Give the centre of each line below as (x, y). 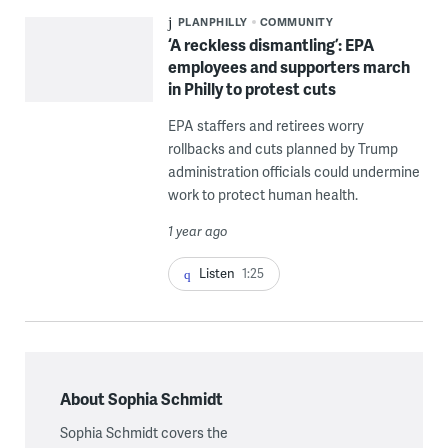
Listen (216, 272)
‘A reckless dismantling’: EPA (270, 44)
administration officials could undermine (293, 171)
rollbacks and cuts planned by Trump (282, 148)
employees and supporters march (288, 66)
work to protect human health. (262, 194)
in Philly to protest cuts (251, 88)
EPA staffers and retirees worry (265, 125)
